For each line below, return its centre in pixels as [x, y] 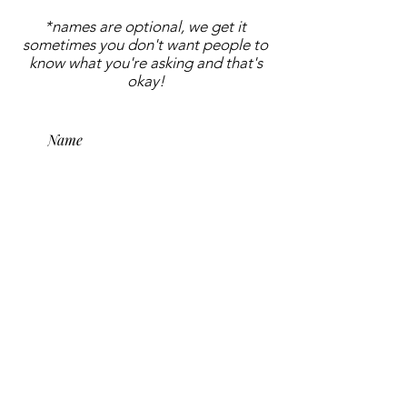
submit [82, 346]
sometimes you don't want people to [145, 44]
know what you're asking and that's [145, 62]
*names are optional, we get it [145, 26]
